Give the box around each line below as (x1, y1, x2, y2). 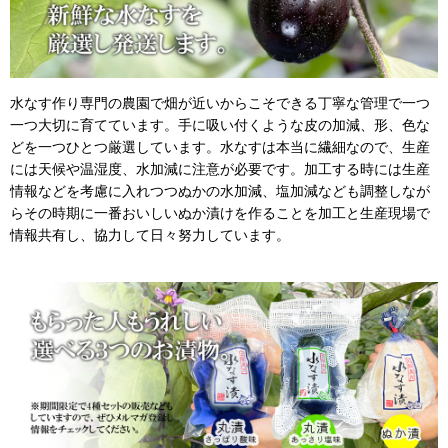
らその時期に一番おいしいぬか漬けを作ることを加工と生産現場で (10, 205, 430, 222)
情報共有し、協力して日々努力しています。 (10, 227, 290, 244)
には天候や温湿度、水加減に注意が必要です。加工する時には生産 (10, 161, 430, 178)
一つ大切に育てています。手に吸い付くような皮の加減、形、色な (10, 117, 430, 134)
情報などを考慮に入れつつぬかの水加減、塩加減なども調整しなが (10, 183, 430, 200)
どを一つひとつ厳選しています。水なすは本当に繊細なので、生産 (10, 139, 430, 156)
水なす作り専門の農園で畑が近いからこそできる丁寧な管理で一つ (10, 95, 430, 112)
